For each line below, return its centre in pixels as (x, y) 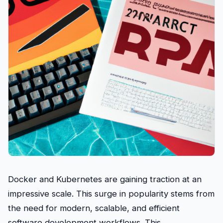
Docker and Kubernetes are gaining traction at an (105, 179)
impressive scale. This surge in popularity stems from (111, 194)
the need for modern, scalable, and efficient (94, 208)
